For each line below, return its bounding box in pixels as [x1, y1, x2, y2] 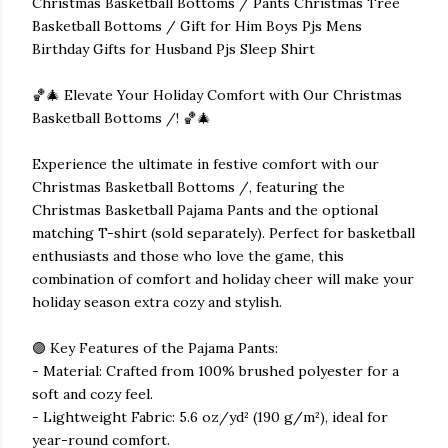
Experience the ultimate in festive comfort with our [32, 155, 379, 173]
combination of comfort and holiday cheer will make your [32, 270, 414, 288]
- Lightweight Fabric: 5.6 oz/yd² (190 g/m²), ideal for [32, 408, 388, 426]
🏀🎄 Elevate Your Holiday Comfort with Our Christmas [32, 86, 402, 104]
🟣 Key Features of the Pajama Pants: [32, 339, 278, 357]
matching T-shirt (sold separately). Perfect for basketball [32, 224, 415, 242]
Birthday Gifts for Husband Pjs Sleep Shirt [32, 40, 315, 58]
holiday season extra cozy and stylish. [32, 293, 282, 311]
